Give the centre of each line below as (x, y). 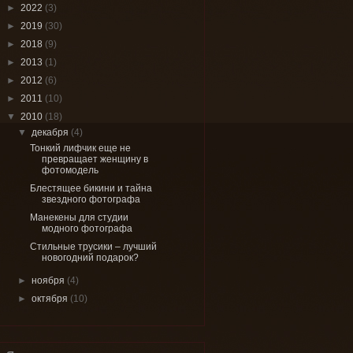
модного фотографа (87, 228)
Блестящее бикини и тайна (91, 188)
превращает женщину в (95, 159)
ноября (50, 280)
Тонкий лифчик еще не (80, 148)
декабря (52, 132)
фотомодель (70, 170)
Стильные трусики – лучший (93, 246)
